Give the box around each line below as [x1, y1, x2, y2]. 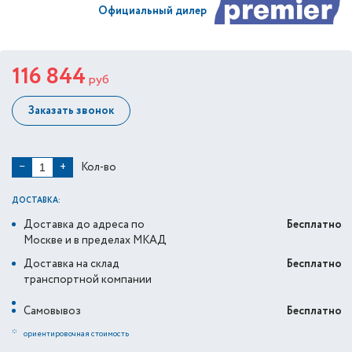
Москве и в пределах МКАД [24, 233, 167, 248]
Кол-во [81, 159, 116, 175]
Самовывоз [24, 303, 81, 319]
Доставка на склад [24, 256, 119, 272]
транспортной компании [24, 272, 152, 288]
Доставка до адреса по [24, 217, 145, 233]
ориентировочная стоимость [24, 328, 129, 340]
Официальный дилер [98, 2, 207, 19]
